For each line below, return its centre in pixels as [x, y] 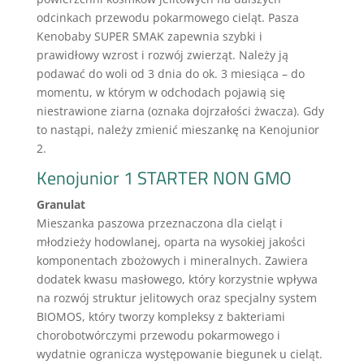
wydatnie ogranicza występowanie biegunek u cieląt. [179, 354]
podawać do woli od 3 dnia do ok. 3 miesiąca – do [170, 74]
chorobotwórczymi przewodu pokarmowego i [158, 335]
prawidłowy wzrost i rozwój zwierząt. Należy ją [162, 55]
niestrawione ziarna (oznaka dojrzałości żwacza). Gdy [180, 111]
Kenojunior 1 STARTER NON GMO [164, 178]
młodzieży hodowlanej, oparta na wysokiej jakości [171, 242]
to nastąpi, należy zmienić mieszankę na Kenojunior [178, 130]
